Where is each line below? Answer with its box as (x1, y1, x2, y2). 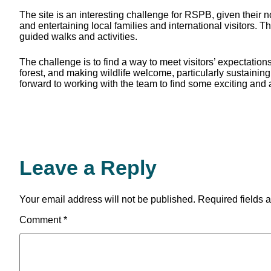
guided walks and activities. (19, 31, 137, 42)
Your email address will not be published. (19, 194, 195, 205)
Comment (19, 215, 64, 226)
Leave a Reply (19, 156, 157, 180)
